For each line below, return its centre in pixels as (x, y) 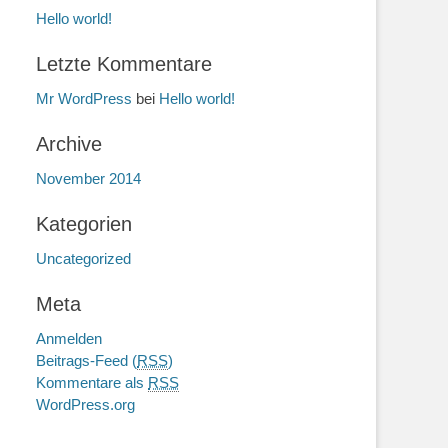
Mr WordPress (84, 98)
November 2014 (88, 178)
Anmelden (69, 338)
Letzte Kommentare (124, 64)
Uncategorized (83, 258)
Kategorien (84, 224)
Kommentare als (92, 382)
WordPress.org (85, 404)
